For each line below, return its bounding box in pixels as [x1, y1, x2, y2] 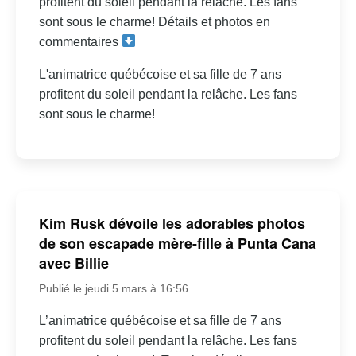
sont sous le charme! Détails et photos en [38, 14, 270, 29]
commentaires [38, 34, 122, 48]
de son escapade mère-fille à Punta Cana [38, 233, 316, 254]
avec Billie [38, 253, 109, 274]
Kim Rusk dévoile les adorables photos [38, 213, 305, 234]
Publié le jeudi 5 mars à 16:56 [38, 282, 188, 296]
